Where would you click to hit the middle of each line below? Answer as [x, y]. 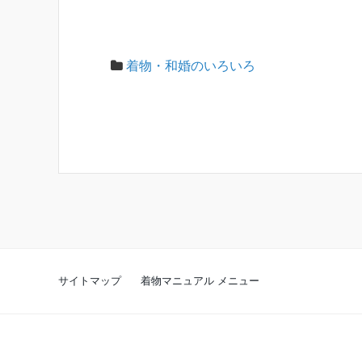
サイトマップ [90, 280]
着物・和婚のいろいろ [191, 65]
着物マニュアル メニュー [200, 280]
